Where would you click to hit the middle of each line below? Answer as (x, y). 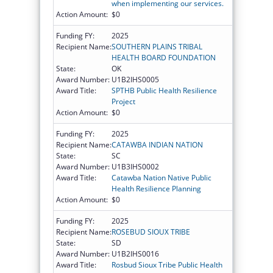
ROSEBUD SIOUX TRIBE (151, 232)
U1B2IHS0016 (135, 253)
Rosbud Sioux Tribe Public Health (167, 264)
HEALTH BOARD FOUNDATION (164, 57)
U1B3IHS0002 (135, 166)
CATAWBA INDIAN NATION (157, 144)
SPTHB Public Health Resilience (164, 90)
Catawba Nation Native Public (161, 177)
